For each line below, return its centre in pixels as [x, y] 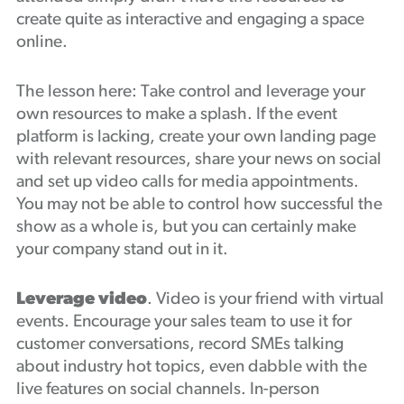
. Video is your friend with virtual [265, 300]
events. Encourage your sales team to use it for [184, 322]
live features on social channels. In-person [167, 390]
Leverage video [81, 300]
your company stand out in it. [122, 250]
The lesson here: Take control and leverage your [190, 92]
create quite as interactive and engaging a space [190, 20]
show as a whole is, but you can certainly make [186, 228]
